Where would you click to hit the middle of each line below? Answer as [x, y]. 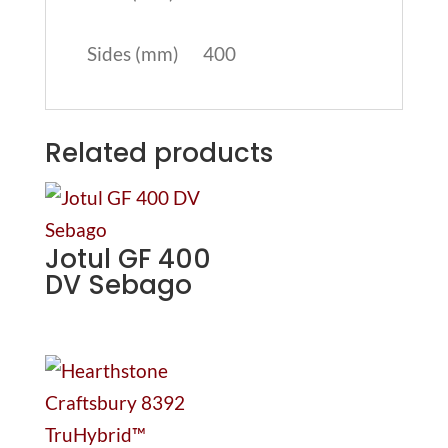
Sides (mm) [132, 53]
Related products [158, 153]
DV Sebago [118, 285]
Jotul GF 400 [127, 259]
